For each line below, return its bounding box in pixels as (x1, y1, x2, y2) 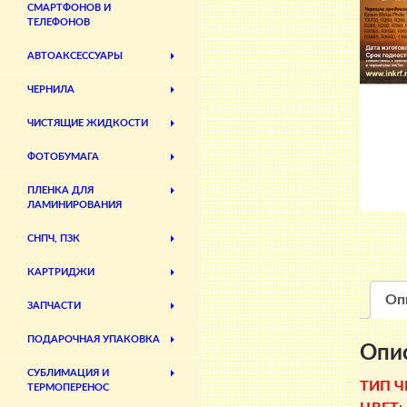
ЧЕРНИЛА (27, 84, 74, 95)
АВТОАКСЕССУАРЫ (27, 51, 123, 62)
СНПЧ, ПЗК (27, 233, 80, 244)
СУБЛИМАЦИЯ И (27, 368, 109, 379)
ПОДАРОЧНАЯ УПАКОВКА (27, 334, 160, 345)
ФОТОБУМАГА (27, 152, 99, 163)
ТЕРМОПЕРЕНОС (27, 382, 109, 393)
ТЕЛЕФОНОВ (27, 17, 90, 28)
